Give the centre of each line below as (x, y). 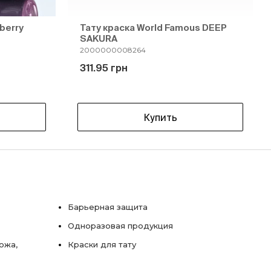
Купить (160, 117)
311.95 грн (104, 68)
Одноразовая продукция (120, 226)
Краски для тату (102, 244)
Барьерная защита (108, 207)
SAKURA (99, 38)
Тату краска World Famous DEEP (153, 28)
